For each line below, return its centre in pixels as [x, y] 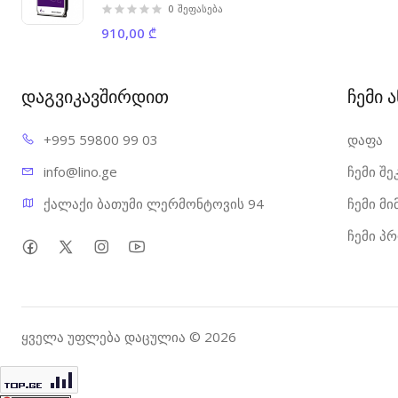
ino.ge [99, 171]
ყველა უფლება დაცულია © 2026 [129, 337]
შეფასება [201, 8]
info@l [63, 171]
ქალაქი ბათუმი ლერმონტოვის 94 [154, 203]
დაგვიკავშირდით [96, 96]
